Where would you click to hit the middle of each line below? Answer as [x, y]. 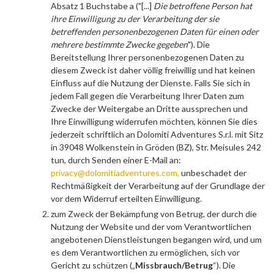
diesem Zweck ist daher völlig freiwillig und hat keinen [153, 70]
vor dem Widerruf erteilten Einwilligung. [126, 198]
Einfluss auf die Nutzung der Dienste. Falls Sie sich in [150, 83]
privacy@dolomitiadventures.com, [116, 173]
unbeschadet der [214, 173]
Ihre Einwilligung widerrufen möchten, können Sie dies [154, 121]
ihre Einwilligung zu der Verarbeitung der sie [135, 19]
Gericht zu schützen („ [93, 265]
